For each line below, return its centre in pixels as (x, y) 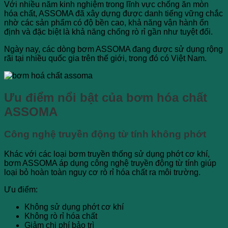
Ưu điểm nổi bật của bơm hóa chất (106, 97)
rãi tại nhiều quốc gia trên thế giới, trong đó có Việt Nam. (105, 58)
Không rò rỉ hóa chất (61, 216)
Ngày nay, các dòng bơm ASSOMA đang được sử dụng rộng (113, 49)
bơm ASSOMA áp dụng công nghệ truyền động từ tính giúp (110, 163)
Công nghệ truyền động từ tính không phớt (105, 134)
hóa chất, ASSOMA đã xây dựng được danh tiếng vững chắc (113, 13)
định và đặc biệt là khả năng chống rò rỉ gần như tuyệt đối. (108, 32)
